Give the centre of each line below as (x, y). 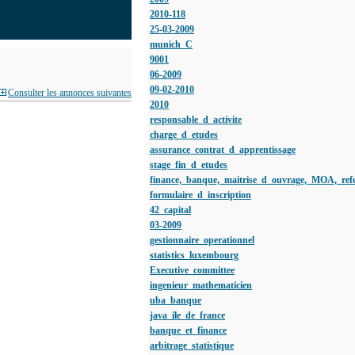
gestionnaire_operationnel (202, 240)
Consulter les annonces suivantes (70, 93)
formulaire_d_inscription (200, 195)
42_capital (170, 210)
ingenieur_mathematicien (201, 285)
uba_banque (176, 300)
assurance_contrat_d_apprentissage (223, 150)
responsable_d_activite (196, 120)
